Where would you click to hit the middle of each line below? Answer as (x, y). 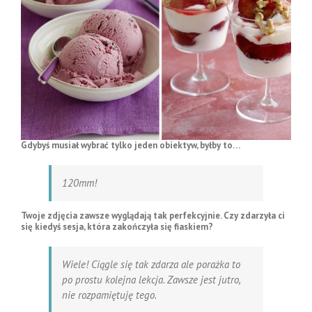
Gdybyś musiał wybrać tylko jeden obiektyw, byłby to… (131, 145)
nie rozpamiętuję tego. (109, 295)
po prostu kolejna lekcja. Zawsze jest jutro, (151, 279)
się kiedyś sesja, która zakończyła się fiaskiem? (117, 226)
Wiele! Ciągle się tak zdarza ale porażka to (151, 264)
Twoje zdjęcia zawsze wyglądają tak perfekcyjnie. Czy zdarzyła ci (153, 215)
